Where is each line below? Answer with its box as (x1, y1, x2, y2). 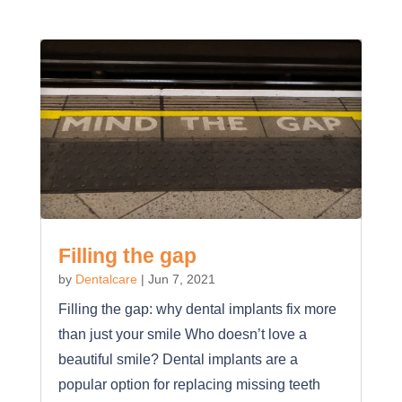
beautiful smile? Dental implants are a (57, 352, 298, 368)
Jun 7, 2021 (147, 272, 215, 287)
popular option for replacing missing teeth (57, 377, 320, 393)
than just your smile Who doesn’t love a (57, 327, 307, 343)
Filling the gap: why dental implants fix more (57, 301, 336, 318)
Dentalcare (74, 272, 137, 287)
